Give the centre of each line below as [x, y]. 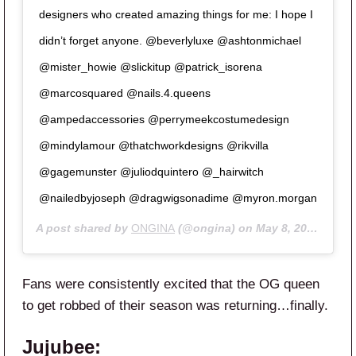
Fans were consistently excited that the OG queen [171, 284]
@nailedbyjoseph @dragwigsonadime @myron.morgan [178, 198]
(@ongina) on [215, 228]
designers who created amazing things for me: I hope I [176, 15]
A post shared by [83, 228]
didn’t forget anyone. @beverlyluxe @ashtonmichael [170, 41]
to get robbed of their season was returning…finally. [175, 306]
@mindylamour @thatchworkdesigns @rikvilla [154, 146]
